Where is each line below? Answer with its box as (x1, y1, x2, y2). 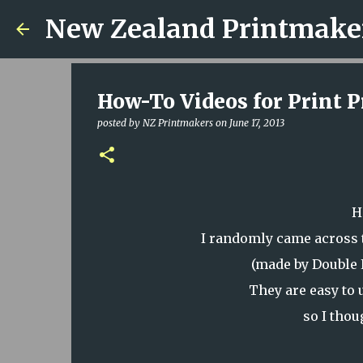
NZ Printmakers (142, 117, 213, 129)
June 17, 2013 (228, 117, 284, 129)
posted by (96, 117, 143, 129)
